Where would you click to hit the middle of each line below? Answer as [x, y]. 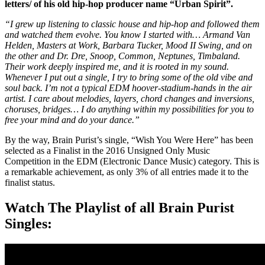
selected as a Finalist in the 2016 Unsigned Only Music [107, 150]
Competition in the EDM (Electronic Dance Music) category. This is [132, 161]
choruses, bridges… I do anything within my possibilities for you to [129, 109]
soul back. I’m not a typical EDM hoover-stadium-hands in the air [128, 88]
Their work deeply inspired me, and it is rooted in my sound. [117, 66]
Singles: [28, 223]
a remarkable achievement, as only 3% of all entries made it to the [127, 172]
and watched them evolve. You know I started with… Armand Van [127, 34]
